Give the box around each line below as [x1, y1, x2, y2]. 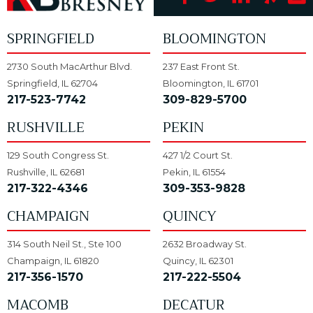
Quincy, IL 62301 [162, 255, 233, 267]
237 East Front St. [162, 61, 240, 73]
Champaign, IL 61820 [7, 255, 99, 267]
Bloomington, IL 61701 [162, 78, 259, 89]
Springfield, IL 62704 [7, 78, 98, 89]
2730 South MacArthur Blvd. [7, 61, 132, 73]
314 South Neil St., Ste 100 [7, 238, 122, 250]
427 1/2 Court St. [162, 150, 233, 161]
